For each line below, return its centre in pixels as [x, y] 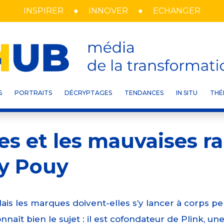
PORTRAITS [33, 92]
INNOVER [108, 11]
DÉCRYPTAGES [88, 92]
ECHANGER [177, 11]
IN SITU [187, 92]
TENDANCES [144, 92]
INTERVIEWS [141, 67]
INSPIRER [43, 11]
